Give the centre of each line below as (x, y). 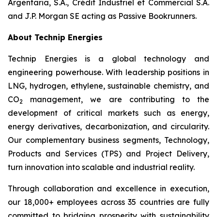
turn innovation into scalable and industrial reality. (101, 167)
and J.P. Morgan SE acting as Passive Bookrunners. (102, 16)
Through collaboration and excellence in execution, (108, 188)
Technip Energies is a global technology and (108, 59)
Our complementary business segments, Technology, (108, 140)
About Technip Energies (55, 37)
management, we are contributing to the (116, 99)
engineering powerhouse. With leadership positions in (108, 72)
